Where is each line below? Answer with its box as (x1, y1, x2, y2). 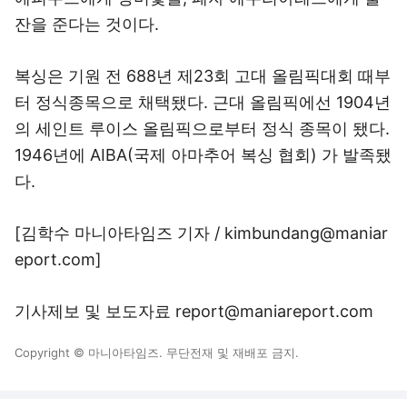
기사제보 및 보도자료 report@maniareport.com (15, 302, 373, 321)
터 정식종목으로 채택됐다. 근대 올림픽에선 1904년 (15, 93, 391, 112)
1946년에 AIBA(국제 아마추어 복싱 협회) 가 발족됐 (15, 145, 392, 164)
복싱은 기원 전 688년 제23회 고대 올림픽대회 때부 (15, 66, 391, 85)
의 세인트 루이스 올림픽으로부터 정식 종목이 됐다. (15, 119, 390, 138)
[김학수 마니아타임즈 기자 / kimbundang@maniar (15, 223, 388, 243)
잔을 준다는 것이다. (15, 15, 159, 34)
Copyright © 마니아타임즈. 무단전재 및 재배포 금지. (15, 345, 299, 360)
